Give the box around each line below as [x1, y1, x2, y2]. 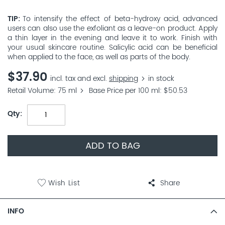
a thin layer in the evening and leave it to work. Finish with [8, 32, 217, 44]
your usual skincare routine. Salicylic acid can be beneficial [8, 42, 217, 53]
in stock [148, 73, 174, 84]
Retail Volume [8, 85, 54, 97]
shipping [109, 73, 138, 84]
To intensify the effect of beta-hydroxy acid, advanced [23, 13, 217, 25]
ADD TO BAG [85, 138, 140, 153]
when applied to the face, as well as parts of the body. [8, 51, 190, 63]
